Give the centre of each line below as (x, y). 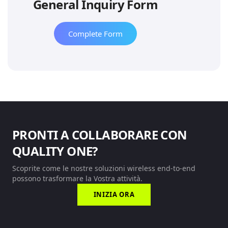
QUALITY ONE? (55, 151)
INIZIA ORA (114, 194)
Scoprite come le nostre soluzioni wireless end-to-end (104, 168)
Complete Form (95, 34)
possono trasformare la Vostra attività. (77, 178)
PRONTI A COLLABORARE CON (100, 135)
